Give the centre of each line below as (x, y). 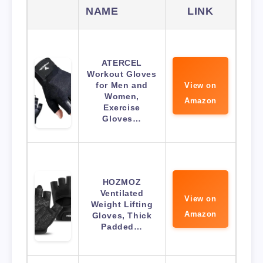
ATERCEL (122, 63)
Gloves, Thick (122, 215)
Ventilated (122, 193)
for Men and (122, 85)
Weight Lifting (122, 204)
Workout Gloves (122, 74)
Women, (122, 96)
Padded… (122, 226)
